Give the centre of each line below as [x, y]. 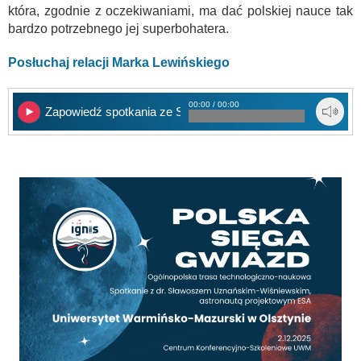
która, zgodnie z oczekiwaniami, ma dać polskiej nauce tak [180, 10]
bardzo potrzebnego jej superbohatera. [118, 28]
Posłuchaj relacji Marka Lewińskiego [119, 62]
